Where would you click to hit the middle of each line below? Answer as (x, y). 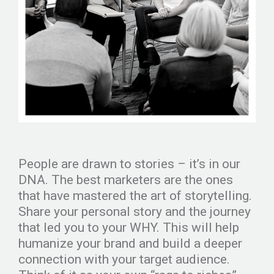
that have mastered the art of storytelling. (135, 195)
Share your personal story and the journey (135, 211)
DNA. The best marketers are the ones (126, 180)
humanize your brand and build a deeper (130, 243)
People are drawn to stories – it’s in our (129, 164)
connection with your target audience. (124, 259)
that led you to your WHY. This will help (129, 227)
